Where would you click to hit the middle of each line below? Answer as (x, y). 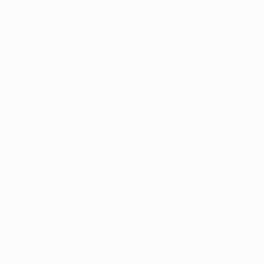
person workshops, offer (64, 10)
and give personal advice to (70, 36)
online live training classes (68, 23)
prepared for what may (203, 49)
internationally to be (196, 36)
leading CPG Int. (191, 75)
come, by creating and (202, 62)
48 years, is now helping (206, 10)
